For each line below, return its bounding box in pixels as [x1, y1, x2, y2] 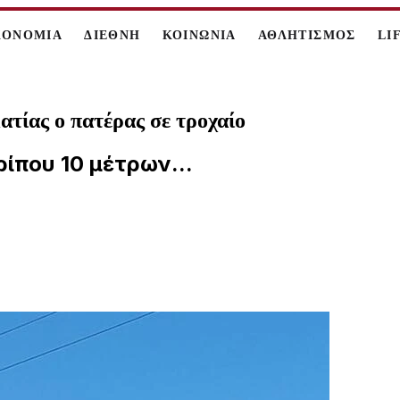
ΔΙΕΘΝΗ [84, 29, 141, 42]
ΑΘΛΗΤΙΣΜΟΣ [257, 29, 356, 42]
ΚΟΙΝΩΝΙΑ [162, 29, 237, 42]
